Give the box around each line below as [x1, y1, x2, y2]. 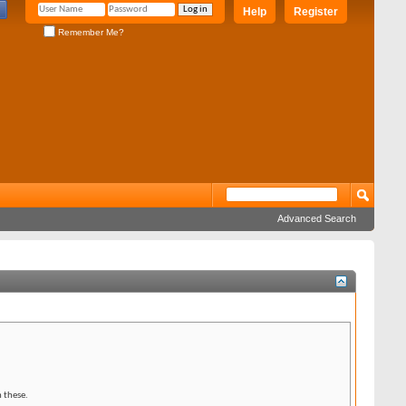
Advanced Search [277, 213, 356, 224]
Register [294, 5, 338, 18]
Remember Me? [55, 26, 124, 37]
